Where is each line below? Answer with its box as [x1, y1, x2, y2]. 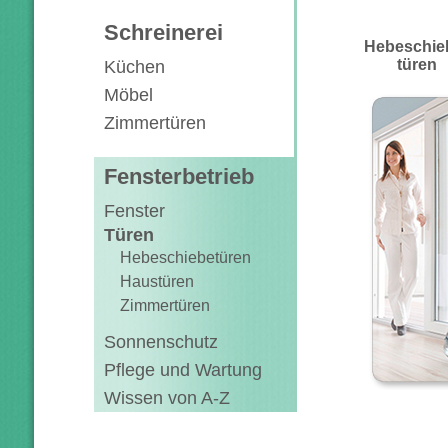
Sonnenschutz [104, 332, 218, 352]
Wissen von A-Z [104, 388, 230, 408]
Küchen [104, 57, 165, 77]
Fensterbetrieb [104, 164, 254, 189]
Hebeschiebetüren [120, 249, 251, 266]
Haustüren [120, 273, 194, 290]
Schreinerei [104, 20, 223, 45]
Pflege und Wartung [104, 360, 262, 380]
